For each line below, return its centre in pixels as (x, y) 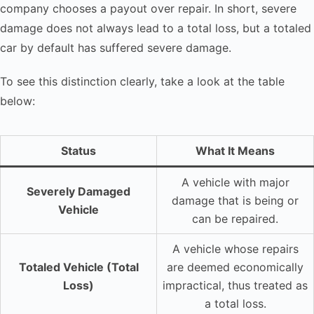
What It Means (235, 150)
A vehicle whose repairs (235, 248)
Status (78, 150)
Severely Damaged (78, 191)
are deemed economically (235, 267)
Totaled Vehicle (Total (78, 267)
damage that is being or (235, 200)
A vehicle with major (235, 182)
